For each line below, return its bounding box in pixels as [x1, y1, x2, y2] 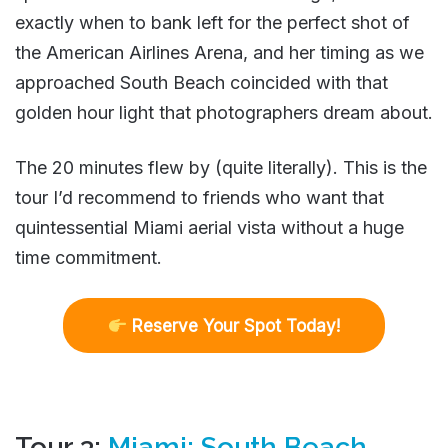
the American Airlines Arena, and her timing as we [15, 41, 424, 63]
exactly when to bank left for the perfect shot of [15, 11, 410, 33]
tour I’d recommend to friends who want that [15, 186, 384, 208]
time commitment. [15, 246, 162, 268]
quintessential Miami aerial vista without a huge [15, 216, 404, 238]
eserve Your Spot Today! [143, 316, 341, 337]
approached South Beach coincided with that [15, 71, 388, 93]
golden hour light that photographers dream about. [15, 101, 433, 123]
